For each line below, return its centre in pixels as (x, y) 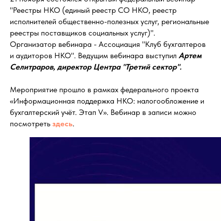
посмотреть (31, 124)
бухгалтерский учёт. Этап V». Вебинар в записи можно (103, 112)
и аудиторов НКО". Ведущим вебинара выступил (94, 55)
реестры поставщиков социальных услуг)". (83, 33)
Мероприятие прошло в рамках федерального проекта (104, 90)
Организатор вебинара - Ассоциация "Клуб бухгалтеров (108, 44)
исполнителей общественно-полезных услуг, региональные (110, 21)
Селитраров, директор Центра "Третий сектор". (96, 67)
